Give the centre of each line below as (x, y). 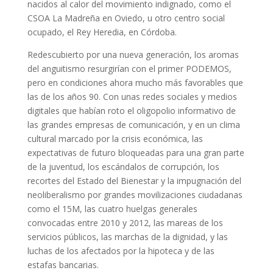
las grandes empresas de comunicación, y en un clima (133, 125)
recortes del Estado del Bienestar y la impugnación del (134, 181)
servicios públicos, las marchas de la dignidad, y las (127, 237)
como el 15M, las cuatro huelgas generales (112, 209)
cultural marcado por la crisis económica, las (115, 139)
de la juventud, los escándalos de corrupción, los (123, 167)
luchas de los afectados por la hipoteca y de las (121, 251)
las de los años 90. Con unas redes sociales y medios (132, 97)
